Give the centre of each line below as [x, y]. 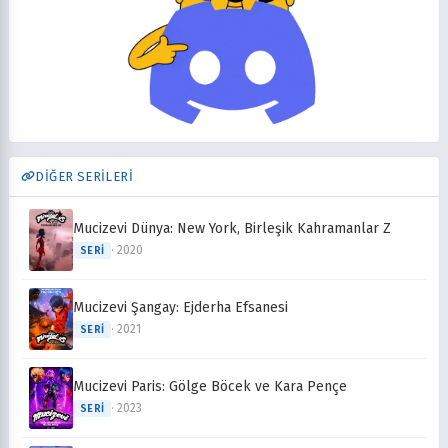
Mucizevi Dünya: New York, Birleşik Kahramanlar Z [232, 229]
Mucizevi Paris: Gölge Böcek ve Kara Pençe [210, 387]
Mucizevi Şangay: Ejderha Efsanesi [180, 308]
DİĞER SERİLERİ [84, 176]
